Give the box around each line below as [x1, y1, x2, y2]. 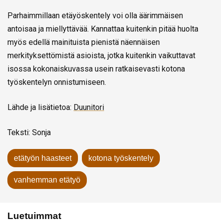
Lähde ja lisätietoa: [7, 102, 74, 112]
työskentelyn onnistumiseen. [7, 77, 106, 87]
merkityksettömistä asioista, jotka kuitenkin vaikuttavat [7, 50, 195, 60]
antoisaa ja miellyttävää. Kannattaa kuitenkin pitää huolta [7, 24, 198, 34]
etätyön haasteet [13, 153, 72, 162]
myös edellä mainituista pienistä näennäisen [7, 37, 160, 47]
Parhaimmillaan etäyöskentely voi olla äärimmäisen [7, 10, 183, 20]
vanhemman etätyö [13, 176, 80, 184]
